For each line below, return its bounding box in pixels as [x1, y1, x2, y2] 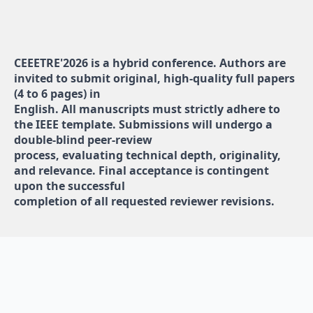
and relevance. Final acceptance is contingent [14, 162, 269, 178]
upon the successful [14, 177, 125, 194]
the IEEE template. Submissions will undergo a [14, 116, 272, 132]
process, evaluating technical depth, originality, [14, 147, 281, 163]
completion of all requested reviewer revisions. [14, 193, 275, 209]
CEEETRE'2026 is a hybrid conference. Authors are [14, 54, 286, 71]
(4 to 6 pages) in [14, 85, 101, 101]
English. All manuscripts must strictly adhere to [14, 101, 280, 117]
